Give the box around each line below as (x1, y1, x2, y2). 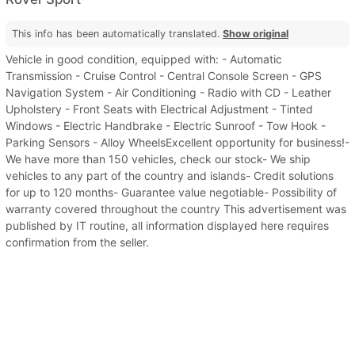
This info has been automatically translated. (12, 27, 223, 40)
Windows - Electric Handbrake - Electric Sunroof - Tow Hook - (6, 118, 326, 132)
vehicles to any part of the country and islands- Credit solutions (6, 168, 334, 182)
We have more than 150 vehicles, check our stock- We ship (6, 151, 311, 166)
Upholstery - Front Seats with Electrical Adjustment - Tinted (6, 101, 313, 116)
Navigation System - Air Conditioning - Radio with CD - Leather (6, 85, 331, 99)
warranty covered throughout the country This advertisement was (6, 201, 346, 216)
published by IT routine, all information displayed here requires (6, 218, 329, 232)
